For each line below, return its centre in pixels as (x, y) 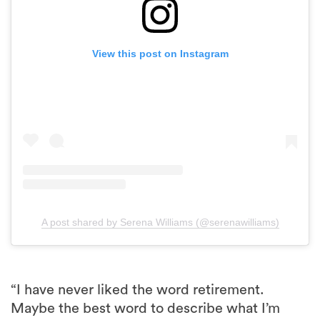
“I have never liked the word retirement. (137, 290)
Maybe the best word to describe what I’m (145, 309)
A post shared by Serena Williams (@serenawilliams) (160, 222)
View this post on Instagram (160, 53)
